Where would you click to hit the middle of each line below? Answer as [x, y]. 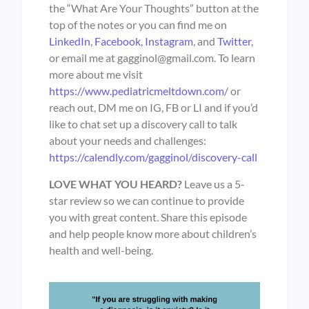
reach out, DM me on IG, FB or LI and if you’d [153, 108]
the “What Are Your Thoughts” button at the [154, 8]
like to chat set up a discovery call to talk [143, 124]
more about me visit [96, 74]
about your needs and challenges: [129, 141]
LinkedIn [70, 41]
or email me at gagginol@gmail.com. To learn [152, 58]
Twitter [234, 41]
